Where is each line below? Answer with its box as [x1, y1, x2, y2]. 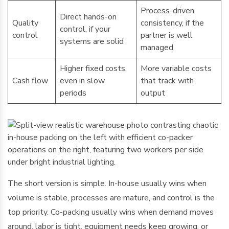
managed [141, 42, 173, 53]
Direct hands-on [60, 11, 117, 22]
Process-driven [141, 5, 194, 16]
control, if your [60, 24, 110, 35]
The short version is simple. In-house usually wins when [8, 178, 207, 189]
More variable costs [141, 63, 212, 74]
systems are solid [60, 36, 124, 47]
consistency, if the [141, 17, 204, 29]
